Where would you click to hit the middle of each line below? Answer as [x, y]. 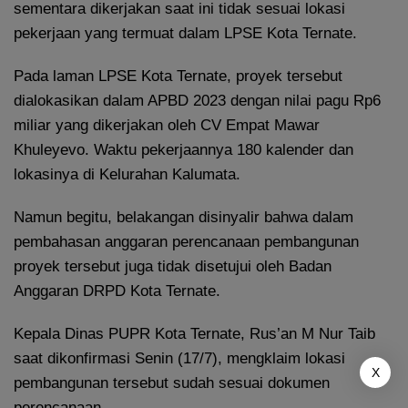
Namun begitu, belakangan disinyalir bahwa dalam [184, 217]
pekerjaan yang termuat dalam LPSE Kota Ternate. [185, 33]
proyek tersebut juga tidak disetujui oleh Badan [173, 266]
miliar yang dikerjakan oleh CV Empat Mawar [167, 125]
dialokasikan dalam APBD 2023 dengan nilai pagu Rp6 [197, 100]
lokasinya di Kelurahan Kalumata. [127, 174]
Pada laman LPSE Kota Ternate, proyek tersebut [178, 76]
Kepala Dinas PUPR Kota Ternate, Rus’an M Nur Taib [194, 333]
